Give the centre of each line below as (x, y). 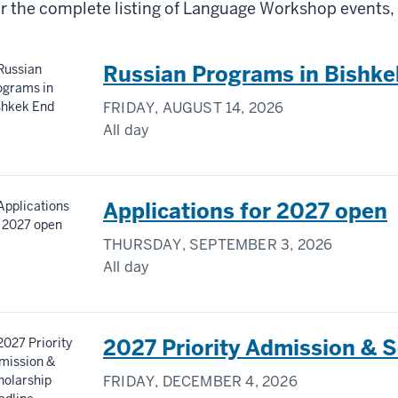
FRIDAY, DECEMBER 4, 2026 (200, 382)
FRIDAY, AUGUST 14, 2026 (194, 108)
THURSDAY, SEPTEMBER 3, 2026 (218, 245)
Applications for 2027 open (245, 211)
